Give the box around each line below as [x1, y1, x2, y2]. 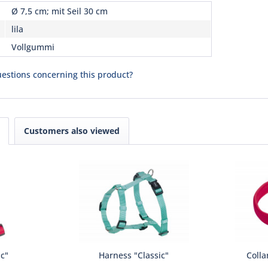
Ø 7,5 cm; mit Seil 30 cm [11, 5, 108, 17]
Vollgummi [11, 41, 54, 53]
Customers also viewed [24, 125, 120, 136]
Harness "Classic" [99, 249, 169, 261]
